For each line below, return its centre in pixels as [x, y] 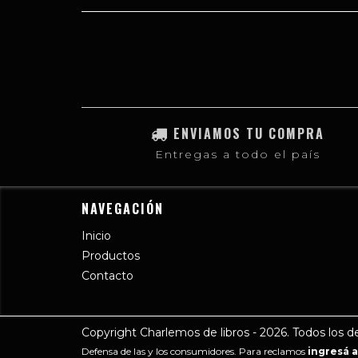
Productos [111, 256]
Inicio [96, 236]
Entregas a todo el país [237, 155]
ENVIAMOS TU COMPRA [249, 134]
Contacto [107, 276]
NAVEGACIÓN [123, 209]
